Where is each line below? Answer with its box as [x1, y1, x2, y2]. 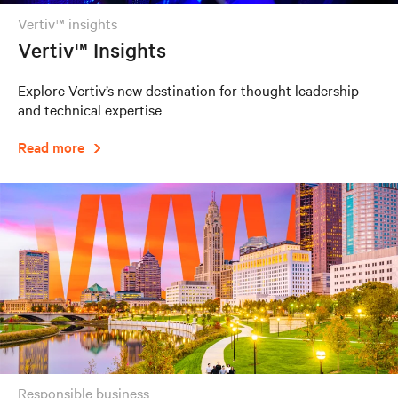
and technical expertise [18, 99, 162, 120]
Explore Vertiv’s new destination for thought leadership [18, 80, 359, 100]
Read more [18, 137, 84, 157]
